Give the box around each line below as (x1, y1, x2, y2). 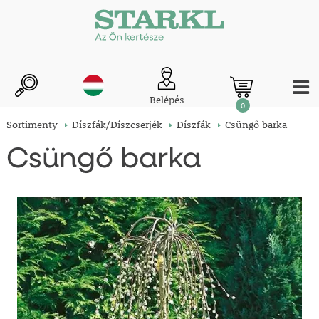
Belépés (149, 93, 184, 107)
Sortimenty (6, 118, 58, 132)
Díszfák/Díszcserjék (71, 118, 162, 132)
